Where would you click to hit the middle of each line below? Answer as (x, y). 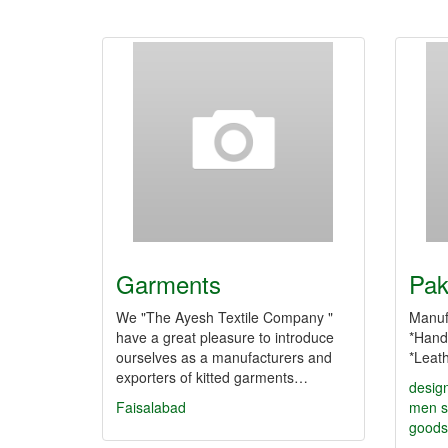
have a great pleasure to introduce (225, 337)
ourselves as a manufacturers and (224, 357)
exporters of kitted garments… (212, 377)
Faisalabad (151, 407)
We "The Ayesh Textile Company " (224, 317)
